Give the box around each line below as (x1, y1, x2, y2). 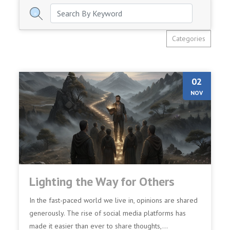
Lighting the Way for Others (29, 174, 175, 189)
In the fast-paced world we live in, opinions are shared (29, 196, 198, 205)
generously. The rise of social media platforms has (29, 208, 186, 218)
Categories (171, 34, 205, 43)
